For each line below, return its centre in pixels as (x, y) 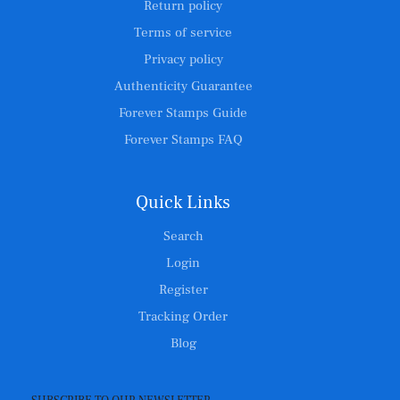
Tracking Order (183, 317)
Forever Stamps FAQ (183, 140)
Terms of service (183, 33)
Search (183, 236)
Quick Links (183, 203)
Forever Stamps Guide (183, 113)
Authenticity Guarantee (183, 86)
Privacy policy (183, 59)
